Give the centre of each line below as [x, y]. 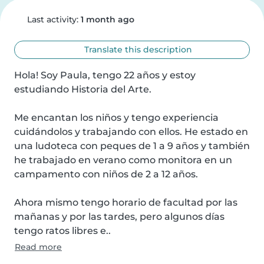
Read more [38, 247]
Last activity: [52, 19]
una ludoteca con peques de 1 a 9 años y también [132, 146]
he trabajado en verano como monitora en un [123, 160]
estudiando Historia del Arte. [83, 89]
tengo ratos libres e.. [62, 231]
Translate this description [137, 49]
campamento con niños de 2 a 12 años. [106, 174]
